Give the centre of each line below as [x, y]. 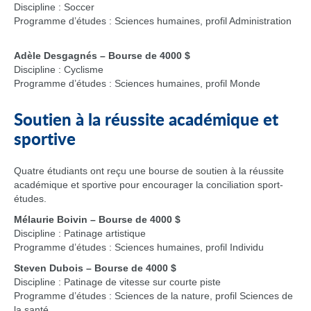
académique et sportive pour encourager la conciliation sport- [149, 185]
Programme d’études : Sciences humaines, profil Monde [137, 83]
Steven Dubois [49, 268]
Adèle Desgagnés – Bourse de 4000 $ [102, 56]
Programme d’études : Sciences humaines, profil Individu [139, 247]
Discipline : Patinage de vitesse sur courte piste [117, 282]
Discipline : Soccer [54, 7]
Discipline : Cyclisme [59, 69]
